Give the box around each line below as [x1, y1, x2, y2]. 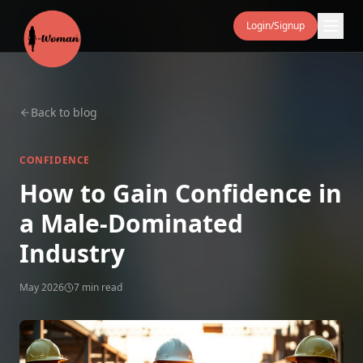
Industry [19, 237, 125, 270]
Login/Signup [246, 19, 305, 32]
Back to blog [31, 105, 97, 120]
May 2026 [19, 280, 64, 294]
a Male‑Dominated [19, 207, 243, 240]
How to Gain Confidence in [19, 177, 342, 210]
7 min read [74, 280, 122, 294]
